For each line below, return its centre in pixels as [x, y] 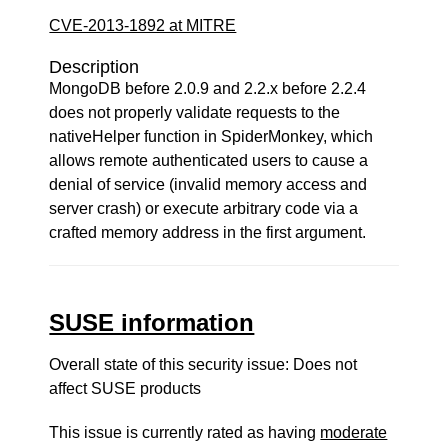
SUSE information [152, 322]
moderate [354, 432]
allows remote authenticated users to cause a [209, 160]
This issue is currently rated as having [185, 432]
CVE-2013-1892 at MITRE [143, 25]
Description [94, 67]
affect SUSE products [125, 388]
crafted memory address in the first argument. [208, 232]
